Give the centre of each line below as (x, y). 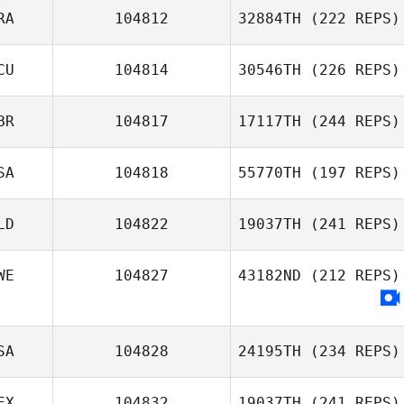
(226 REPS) (351, 70)
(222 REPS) (351, 18)
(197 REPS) (351, 173)
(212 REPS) (351, 275)
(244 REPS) (351, 121)
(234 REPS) (351, 351)
